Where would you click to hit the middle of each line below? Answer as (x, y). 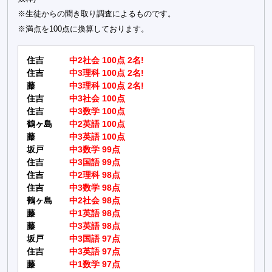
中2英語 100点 (97, 124)
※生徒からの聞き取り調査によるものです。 (97, 14)
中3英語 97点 (94, 252)
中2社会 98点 (94, 201)
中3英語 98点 (94, 226)
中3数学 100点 (97, 112)
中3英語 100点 (97, 137)
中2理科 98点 (94, 175)
